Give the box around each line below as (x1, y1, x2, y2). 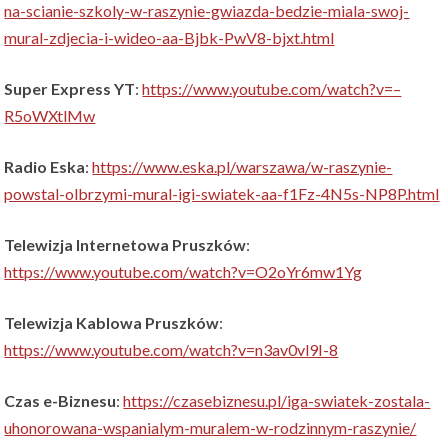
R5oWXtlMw (4, 106, 96, 126)
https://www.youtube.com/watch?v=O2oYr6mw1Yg (4, 262, 363, 282)
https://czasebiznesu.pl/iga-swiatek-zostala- (123, 391, 431, 411)
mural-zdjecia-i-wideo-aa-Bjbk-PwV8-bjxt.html (4, 28, 335, 48)
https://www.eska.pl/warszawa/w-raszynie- (92, 157, 393, 177)
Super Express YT (4, 79, 136, 99)
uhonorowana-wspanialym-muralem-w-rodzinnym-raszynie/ (4, 418, 417, 438)
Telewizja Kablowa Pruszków (4, 313, 220, 333)
